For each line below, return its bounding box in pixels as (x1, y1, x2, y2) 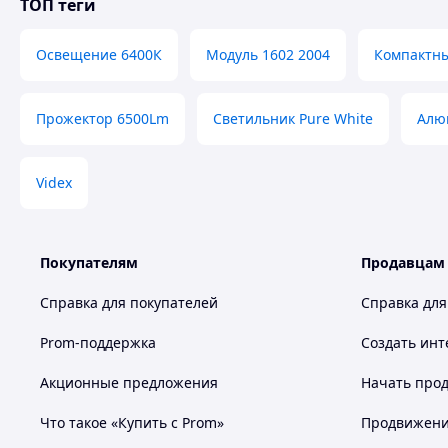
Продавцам (361, 253, 445, 272)
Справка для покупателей (40, 293, 218, 312)
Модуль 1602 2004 (206, 45, 330, 64)
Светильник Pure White (213, 109, 373, 128)
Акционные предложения (40, 373, 218, 392)
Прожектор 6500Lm (36, 109, 169, 128)
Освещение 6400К (36, 45, 162, 64)
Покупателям (40, 253, 138, 272)
